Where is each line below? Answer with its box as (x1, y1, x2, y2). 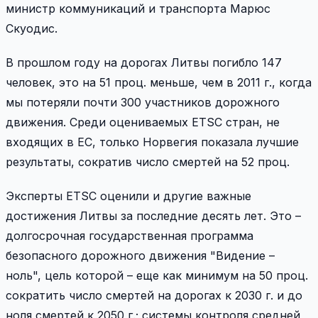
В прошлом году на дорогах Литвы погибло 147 (6, 55, 282, 70)
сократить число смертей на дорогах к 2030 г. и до (6, 288, 302, 303)
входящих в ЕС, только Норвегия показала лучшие (6, 135, 299, 150)
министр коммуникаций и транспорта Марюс (6, 1, 270, 16)
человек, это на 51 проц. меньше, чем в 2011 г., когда (6, 75, 312, 90)
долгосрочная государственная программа (6, 229, 253, 243)
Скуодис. (6, 21, 57, 36)
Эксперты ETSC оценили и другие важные (6, 189, 251, 204)
